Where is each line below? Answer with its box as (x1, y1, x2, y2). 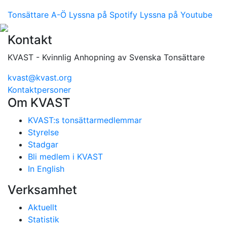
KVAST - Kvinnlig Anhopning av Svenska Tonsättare (8, 52, 205, 62)
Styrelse (28, 127, 59, 137)
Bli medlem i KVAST (28, 152, 103, 162)
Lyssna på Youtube (140, 10, 212, 20)
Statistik (28, 214, 59, 224)
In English (28, 164, 64, 174)
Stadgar (28, 139, 58, 149)
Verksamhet (8, 182, 77, 197)
